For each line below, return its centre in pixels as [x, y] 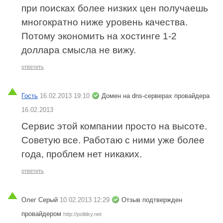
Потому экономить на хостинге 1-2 [99, 36]
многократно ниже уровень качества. [105, 22]
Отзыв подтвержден [152, 200]
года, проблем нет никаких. [82, 154]
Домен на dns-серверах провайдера [156, 96]
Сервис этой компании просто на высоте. [114, 126]
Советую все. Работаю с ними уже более [113, 140]
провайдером [42, 214]
